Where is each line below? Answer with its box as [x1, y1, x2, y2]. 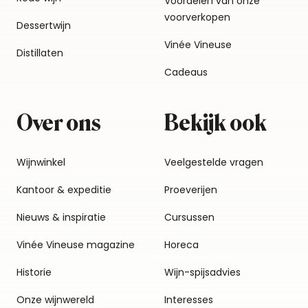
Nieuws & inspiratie [16, 210, 106, 224]
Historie [16, 265, 52, 279]
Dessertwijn [16, 19, 71, 32]
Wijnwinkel [16, 155, 65, 169]
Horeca [164, 238, 199, 252]
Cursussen [164, 210, 214, 224]
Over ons [16, 110, 101, 136]
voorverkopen [164, 10, 230, 24]
